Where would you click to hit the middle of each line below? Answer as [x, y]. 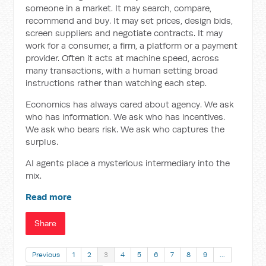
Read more [49, 197]
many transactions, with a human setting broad [122, 70]
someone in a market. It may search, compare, [119, 8]
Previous [46, 254]
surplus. [42, 142]
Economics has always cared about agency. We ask [130, 104]
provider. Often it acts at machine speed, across [123, 58]
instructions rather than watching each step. [116, 83]
